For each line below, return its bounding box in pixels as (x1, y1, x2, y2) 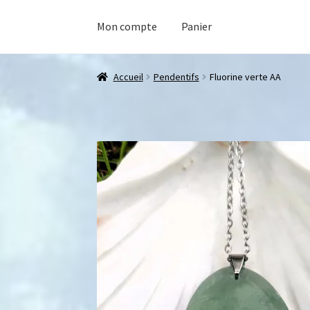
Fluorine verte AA (209, 71, 281, 84)
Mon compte (97, 19, 158, 33)
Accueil (113, 71, 143, 84)
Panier (181, 19, 212, 33)
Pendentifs (153, 71, 199, 84)
